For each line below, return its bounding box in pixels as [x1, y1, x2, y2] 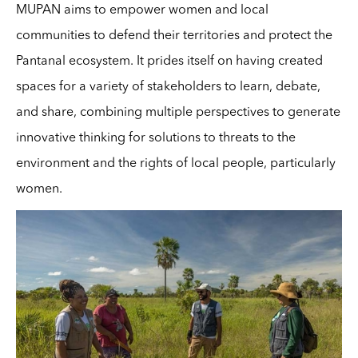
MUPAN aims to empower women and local [15, 3, 268, 17]
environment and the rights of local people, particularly [15, 157, 336, 170]
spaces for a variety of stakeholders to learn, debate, [15, 80, 320, 93]
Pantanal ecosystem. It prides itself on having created [15, 54, 323, 68]
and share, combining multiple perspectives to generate [15, 105, 340, 119]
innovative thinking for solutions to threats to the [15, 131, 296, 145]
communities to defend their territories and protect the [15, 29, 332, 42]
